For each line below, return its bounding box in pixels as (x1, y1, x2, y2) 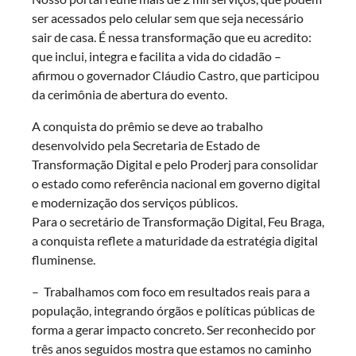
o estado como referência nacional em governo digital (32, 176, 320, 192)
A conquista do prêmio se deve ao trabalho (32, 118, 263, 134)
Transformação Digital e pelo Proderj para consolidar (32, 157, 318, 172)
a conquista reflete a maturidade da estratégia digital (32, 233, 318, 249)
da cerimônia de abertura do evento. (32, 87, 227, 103)
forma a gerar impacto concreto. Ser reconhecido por (32, 322, 315, 338)
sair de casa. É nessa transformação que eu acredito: (32, 29, 311, 45)
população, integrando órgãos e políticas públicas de (32, 303, 315, 319)
